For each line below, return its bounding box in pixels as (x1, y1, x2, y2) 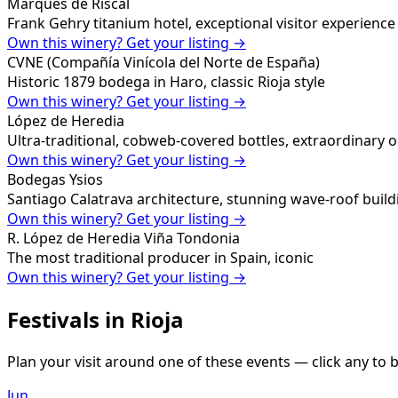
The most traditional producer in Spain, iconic (7, 248, 314, 268)
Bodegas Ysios (7, 170, 103, 190)
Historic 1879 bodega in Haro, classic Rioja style (7, 72, 325, 92)
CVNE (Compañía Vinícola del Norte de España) (7, 52, 320, 73)
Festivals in (7, 304, 131, 334)
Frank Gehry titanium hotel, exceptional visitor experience (7, 13, 395, 34)
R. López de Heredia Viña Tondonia (7, 228, 240, 249)
